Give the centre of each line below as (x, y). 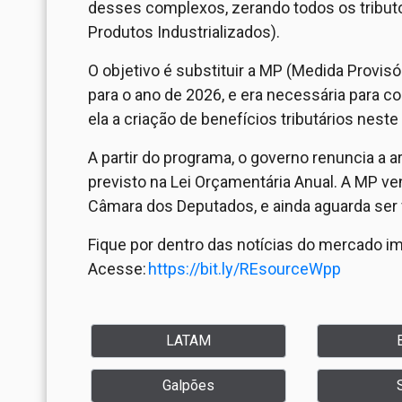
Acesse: (118, 269)
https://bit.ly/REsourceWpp (245, 269)
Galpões (188, 386)
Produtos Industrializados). (184, 32)
